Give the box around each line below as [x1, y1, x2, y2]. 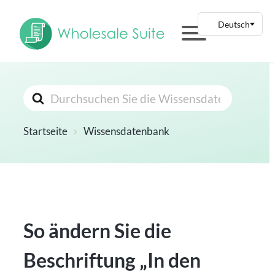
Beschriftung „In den [23, 248, 201, 273]
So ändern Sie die [23, 219, 172, 243]
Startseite [23, 125, 68, 138]
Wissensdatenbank [83, 125, 170, 138]
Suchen [23, 86, 61, 101]
